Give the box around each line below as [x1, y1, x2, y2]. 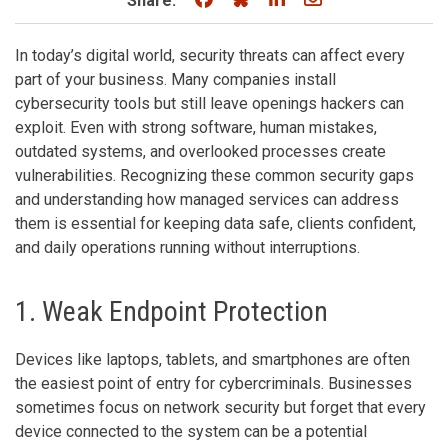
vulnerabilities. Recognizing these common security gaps [15, 165, 414, 185]
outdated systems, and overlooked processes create [15, 141, 386, 161]
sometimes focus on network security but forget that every [15, 397, 426, 417]
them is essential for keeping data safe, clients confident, [15, 213, 416, 233]
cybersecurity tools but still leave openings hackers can [15, 93, 404, 113]
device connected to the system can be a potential [15, 421, 367, 441]
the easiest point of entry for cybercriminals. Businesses [15, 373, 412, 393]
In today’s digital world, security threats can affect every [15, 45, 405, 65]
